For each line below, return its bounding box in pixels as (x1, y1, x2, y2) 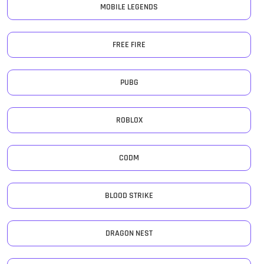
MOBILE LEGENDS (100, 2, 158, 12)
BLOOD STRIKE (105, 190, 153, 201)
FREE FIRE (113, 39, 146, 50)
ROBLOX (115, 115, 143, 126)
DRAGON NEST (105, 228, 153, 239)
